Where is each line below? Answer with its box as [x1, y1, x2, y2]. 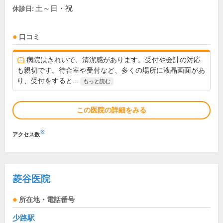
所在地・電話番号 [19, 196, 75, 204]
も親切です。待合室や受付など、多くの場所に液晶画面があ [17, 66, 205, 74]
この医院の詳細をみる [77, 106, 146, 114]
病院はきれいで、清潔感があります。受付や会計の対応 [26, 56, 201, 64]
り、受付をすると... [17, 77, 79, 85]
